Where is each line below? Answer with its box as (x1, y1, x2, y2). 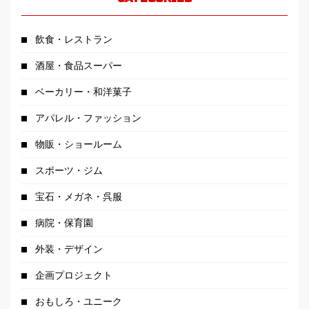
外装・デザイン (35, 243, 103, 255)
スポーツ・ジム (35, 165, 103, 177)
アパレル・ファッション (35, 112, 141, 124)
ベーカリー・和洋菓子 (35, 86, 132, 98)
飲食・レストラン (35, 34, 112, 46)
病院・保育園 (35, 217, 93, 229)
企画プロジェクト (35, 270, 112, 281)
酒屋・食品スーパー (35, 60, 122, 72)
